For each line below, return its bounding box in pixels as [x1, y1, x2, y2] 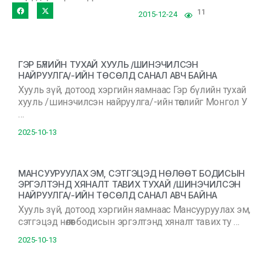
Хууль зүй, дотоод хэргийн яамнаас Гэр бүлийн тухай [18, 84, 247, 96]
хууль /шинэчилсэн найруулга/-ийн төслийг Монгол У [18, 96, 247, 108]
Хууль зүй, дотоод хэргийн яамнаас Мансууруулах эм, [18, 204, 251, 215]
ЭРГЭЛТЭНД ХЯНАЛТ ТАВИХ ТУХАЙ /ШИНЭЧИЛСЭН [18, 179, 241, 189]
